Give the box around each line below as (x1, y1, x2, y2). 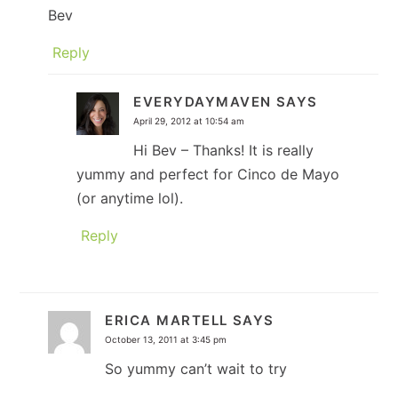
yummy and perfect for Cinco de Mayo (76, 164, 340, 183)
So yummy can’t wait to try (105, 359, 288, 378)
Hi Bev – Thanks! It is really (133, 140, 314, 159)
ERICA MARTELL (105, 311, 228, 329)
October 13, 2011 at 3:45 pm (105, 333, 227, 345)
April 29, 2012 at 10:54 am (133, 115, 245, 126)
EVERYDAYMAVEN (133, 92, 272, 110)
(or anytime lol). (76, 188, 184, 207)
